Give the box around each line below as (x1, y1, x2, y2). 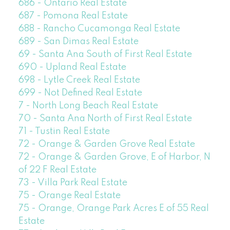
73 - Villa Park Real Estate (18, 178, 127, 188)
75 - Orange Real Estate (18, 191, 121, 201)
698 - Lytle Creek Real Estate (18, 75, 140, 85)
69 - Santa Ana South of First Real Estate (18, 50, 192, 60)
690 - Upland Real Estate (18, 63, 126, 72)
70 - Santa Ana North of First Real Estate (18, 114, 192, 124)
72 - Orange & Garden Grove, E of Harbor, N (18, 152, 210, 162)
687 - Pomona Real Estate (18, 11, 128, 21)
